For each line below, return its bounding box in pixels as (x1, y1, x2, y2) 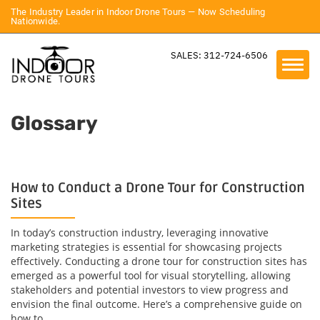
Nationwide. (11, 16, 61, 26)
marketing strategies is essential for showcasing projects (11, 240, 282, 254)
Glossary (11, 111, 98, 136)
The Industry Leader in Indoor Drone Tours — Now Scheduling (11, 6, 266, 17)
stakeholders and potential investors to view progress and (11, 283, 289, 297)
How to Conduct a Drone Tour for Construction (11, 179, 305, 197)
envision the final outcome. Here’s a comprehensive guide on (11, 297, 302, 311)
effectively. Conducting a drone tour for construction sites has (11, 254, 307, 269)
